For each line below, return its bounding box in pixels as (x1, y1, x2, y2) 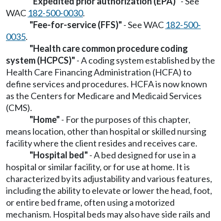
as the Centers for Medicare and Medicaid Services (6, 90, 202, 101)
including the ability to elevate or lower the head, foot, (6, 185, 212, 196)
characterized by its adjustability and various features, (6, 173, 212, 184)
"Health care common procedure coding (30, 43, 188, 54)
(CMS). (6, 102, 32, 113)
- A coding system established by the (75, 55, 215, 66)
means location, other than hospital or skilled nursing (6, 126, 206, 137)
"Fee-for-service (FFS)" (30, 19, 122, 30)
